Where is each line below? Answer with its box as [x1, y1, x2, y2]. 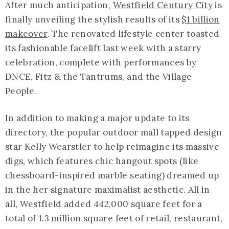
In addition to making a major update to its [5, 112, 190, 124]
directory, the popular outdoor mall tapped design [5, 126, 222, 138]
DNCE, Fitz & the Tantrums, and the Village [5, 71, 192, 82]
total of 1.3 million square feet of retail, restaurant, [5, 212, 223, 224]
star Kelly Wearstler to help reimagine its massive [5, 141, 219, 152]
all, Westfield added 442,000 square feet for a [5, 198, 202, 210]
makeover [5, 28, 48, 39]
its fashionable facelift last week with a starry [5, 42, 201, 54]
